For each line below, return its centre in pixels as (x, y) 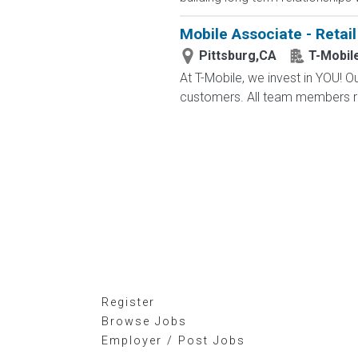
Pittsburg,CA (237, 56)
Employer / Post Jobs (173, 341)
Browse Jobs (144, 322)
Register (128, 302)
